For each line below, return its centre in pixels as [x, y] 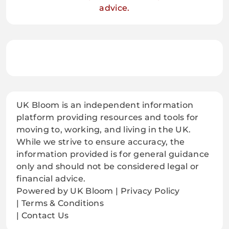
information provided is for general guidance [113, 154]
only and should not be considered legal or [108, 166]
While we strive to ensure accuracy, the [101, 142]
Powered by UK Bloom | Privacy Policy [98, 191]
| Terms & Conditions [60, 203]
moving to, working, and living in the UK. [104, 129]
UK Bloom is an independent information [105, 105]
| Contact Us [43, 215]
